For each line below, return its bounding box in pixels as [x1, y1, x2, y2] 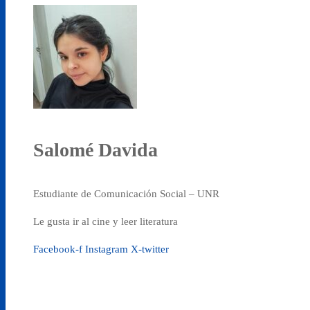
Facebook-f [33, 244, 82, 255]
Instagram [85, 244, 128, 255]
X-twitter [131, 244, 169, 255]
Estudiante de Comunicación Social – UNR [33, 188, 219, 200]
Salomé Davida [33, 139, 158, 161]
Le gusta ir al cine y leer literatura [33, 216, 178, 228]
